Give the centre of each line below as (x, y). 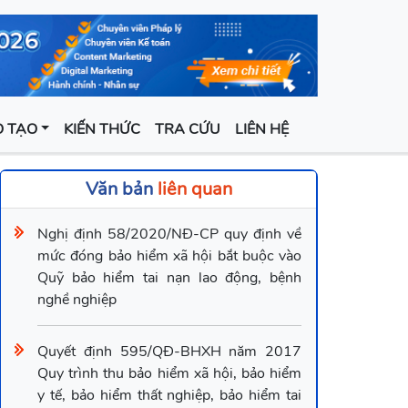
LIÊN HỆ (262, 130)
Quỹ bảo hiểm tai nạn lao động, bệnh (169, 278)
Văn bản (119, 189)
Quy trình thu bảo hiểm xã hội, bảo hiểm (169, 374)
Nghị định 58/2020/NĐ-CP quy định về (169, 235)
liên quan (192, 189)
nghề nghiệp (77, 300)
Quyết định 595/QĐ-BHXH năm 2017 (169, 352)
